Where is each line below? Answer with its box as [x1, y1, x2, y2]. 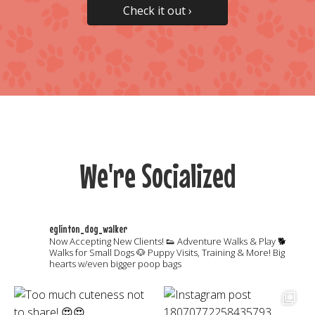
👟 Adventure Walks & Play [164, 235, 276, 247]
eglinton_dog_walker [49, 222, 127, 235]
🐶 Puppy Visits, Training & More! [134, 246, 271, 259]
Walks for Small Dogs [49, 246, 134, 259]
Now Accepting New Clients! [49, 235, 164, 247]
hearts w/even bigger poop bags [49, 257, 181, 270]
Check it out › [123, 3, 192, 18]
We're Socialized [79, 156, 236, 195]
